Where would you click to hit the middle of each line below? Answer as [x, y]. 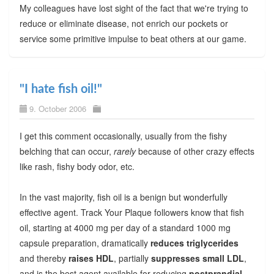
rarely [124, 151]
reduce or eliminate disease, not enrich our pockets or [124, 24]
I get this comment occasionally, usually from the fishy [123, 136]
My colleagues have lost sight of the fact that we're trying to [134, 8]
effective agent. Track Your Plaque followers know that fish [131, 213]
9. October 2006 [57, 109]
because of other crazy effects [195, 151]
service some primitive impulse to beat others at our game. [133, 39]
